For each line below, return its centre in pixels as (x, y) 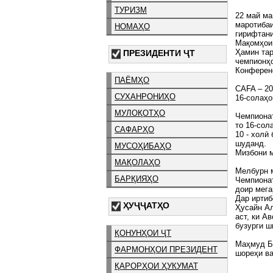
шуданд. (251, 144)
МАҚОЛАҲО (137, 163)
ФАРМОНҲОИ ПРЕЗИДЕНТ (166, 249)
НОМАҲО (132, 26)
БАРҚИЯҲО (136, 179)
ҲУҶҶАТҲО (146, 206)
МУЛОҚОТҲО (140, 113)
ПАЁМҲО (132, 80)
